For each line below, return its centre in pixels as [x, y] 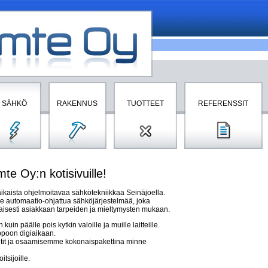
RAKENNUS [77, 103]
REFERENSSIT [223, 103]
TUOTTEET [145, 103]
